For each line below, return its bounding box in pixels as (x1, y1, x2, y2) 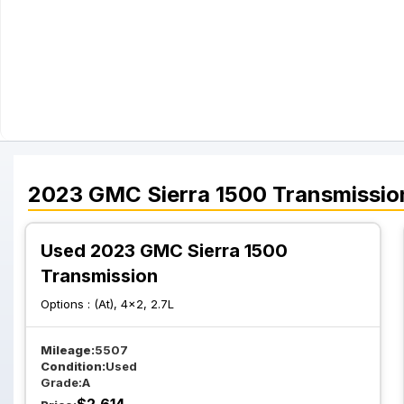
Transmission (41, 265, 158, 287)
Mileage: (41, 343, 95, 357)
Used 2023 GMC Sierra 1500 (41, 240, 288, 262)
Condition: (41, 359, 106, 373)
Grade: (41, 375, 82, 390)
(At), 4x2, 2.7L (94, 297, 174, 311)
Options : (41, 297, 94, 311)
